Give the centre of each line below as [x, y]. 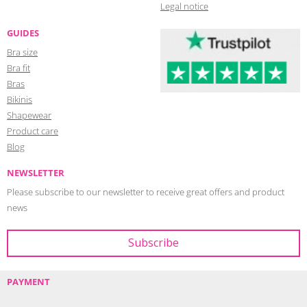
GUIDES [23, 33]
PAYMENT [28, 281]
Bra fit [19, 67]
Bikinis [20, 99]
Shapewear [29, 115]
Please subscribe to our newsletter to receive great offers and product [146, 192]
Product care [33, 131]
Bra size [22, 52]
